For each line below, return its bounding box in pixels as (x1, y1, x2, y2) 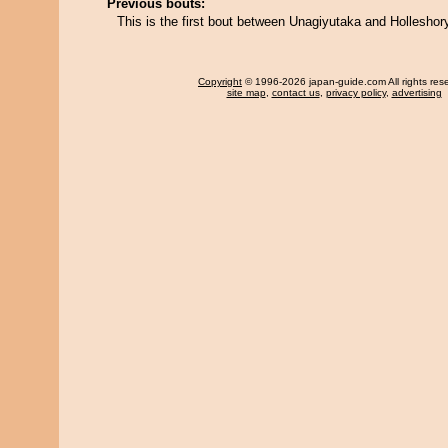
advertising (391, 87, 442, 98)
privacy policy (325, 87, 386, 98)
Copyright (198, 76, 242, 87)
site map (226, 87, 266, 98)
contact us (271, 87, 320, 98)
